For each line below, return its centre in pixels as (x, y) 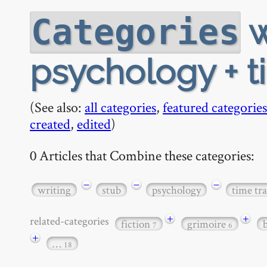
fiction (137, 224)
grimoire (208, 224)
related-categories (72, 221)
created (50, 124)
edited (94, 124)
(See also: (57, 107)
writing (54, 190)
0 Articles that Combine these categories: (142, 155)
